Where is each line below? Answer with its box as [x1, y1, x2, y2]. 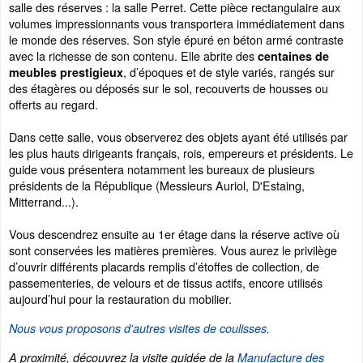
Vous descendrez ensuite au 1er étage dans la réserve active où [9, 225, 340, 243]
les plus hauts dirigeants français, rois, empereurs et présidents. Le [9, 144, 353, 162]
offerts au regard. [9, 96, 98, 113]
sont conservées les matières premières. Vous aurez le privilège [9, 241, 337, 259]
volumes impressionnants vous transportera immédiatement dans [9, 15, 344, 32]
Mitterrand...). [9, 193, 79, 211]
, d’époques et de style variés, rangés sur [123, 63, 335, 81]
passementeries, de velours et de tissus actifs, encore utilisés [9, 274, 322, 292]
